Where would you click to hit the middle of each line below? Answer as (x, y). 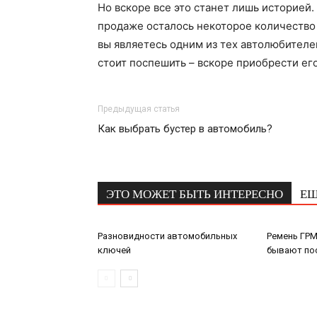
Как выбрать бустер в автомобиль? (185, 129)
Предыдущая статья (139, 109)
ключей (114, 250)
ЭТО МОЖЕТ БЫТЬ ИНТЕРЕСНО (195, 194)
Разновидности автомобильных (167, 236)
